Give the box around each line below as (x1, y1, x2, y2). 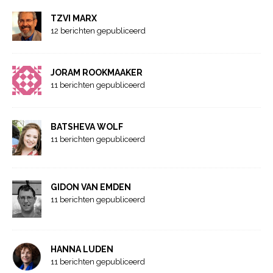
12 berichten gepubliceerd (51, 26, 146, 35)
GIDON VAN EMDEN (51, 182, 131, 193)
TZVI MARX (51, 13, 97, 23)
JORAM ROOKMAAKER (51, 67, 143, 77)
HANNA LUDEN (51, 244, 113, 254)
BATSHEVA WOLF (51, 121, 123, 132)
